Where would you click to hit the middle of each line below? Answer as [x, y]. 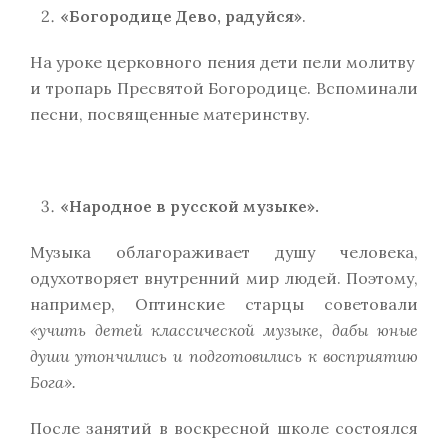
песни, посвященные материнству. [170, 114]
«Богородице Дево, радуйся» [181, 16]
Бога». [53, 382]
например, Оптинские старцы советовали [224, 304]
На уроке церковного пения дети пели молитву [224, 62]
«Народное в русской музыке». [189, 206]
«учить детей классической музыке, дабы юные [224, 330]
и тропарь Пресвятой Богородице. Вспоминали [224, 88]
